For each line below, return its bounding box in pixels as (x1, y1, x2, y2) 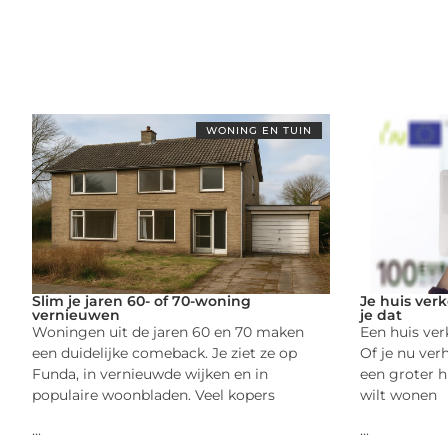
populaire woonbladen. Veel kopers (32, 385, 275, 404)
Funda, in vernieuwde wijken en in (32, 364, 268, 383)
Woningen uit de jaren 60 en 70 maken (32, 322, 304, 341)
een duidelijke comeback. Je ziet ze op (32, 343, 297, 362)
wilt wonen (359, 385, 437, 404)
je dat (359, 305, 402, 324)
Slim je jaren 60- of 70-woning (32, 291, 251, 310)
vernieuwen (32, 305, 120, 324)
